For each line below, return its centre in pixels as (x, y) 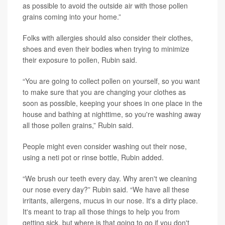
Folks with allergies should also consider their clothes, (108, 38)
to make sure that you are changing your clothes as (104, 92)
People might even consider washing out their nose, (105, 146)
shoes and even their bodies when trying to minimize (106, 49)
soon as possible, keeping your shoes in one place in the (113, 103)
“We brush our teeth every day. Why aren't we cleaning (110, 179)
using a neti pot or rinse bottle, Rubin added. (93, 157)
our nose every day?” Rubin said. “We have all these (106, 190)
